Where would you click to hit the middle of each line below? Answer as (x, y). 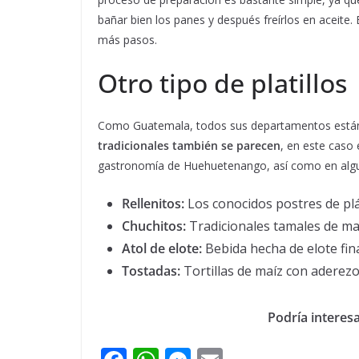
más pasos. (127, 39)
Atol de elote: (162, 248)
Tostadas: (153, 270)
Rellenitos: (153, 203)
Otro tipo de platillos (222, 83)
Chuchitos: (155, 226)
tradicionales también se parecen (189, 145)
